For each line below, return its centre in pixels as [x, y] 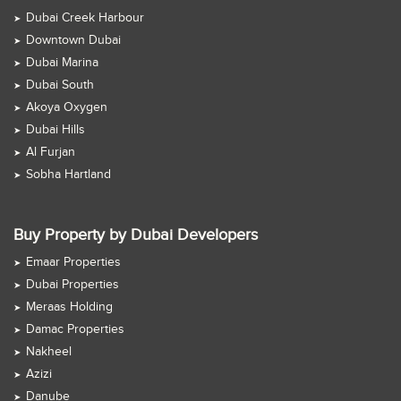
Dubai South [60, 85]
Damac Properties [75, 330]
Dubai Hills [55, 130]
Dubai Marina [62, 63]
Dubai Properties [73, 285]
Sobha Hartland [68, 175]
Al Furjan [51, 153]
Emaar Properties [73, 263]
